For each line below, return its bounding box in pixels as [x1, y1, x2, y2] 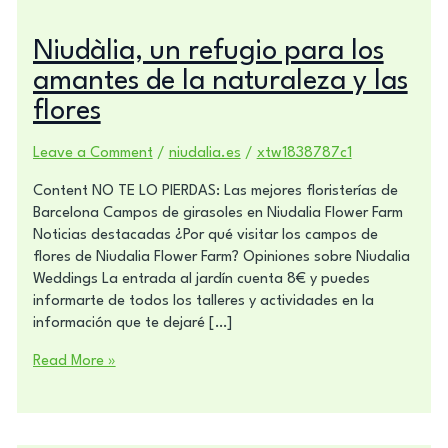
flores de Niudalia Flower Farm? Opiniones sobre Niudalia [32, 249, 410, 265]
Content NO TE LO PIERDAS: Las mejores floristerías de [32, 183, 398, 199]
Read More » [32, 353, 116, 369]
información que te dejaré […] [32, 315, 232, 331]
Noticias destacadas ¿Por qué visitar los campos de [32, 227, 378, 243]
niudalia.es [168, 145, 241, 161]
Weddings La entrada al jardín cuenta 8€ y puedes [32, 271, 370, 287]
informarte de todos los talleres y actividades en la [32, 293, 374, 309]
